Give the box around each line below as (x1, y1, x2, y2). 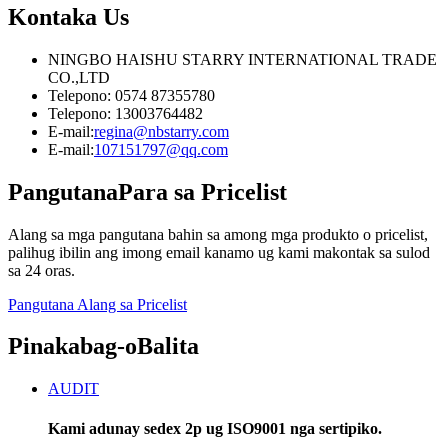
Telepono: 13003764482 (48, 104, 203, 122)
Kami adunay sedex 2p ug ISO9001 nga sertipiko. (48, 419, 382, 437)
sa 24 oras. (8, 261, 75, 279)
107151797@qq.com (94, 140, 228, 158)
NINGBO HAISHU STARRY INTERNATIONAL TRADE (48, 50, 437, 68)
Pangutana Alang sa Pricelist (8, 295, 187, 313)
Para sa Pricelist (118, 178, 287, 205)
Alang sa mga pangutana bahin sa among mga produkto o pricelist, (8, 225, 428, 243)
